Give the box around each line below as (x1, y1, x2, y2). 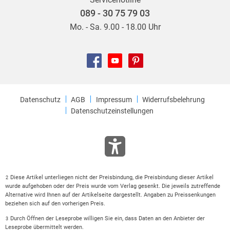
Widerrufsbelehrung (142, 95, 205, 104)
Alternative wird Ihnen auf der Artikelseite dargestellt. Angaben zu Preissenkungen (5, 191, 216, 199)
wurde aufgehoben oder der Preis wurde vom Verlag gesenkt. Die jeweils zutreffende (5, 183, 220, 190)
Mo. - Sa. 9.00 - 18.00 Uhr (69, 22, 161, 32)
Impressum (95, 95, 132, 104)
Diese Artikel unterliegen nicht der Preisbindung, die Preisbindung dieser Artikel (10, 174, 214, 181)
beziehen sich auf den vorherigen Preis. (5, 200, 105, 207)
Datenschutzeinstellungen (71, 106, 154, 115)
